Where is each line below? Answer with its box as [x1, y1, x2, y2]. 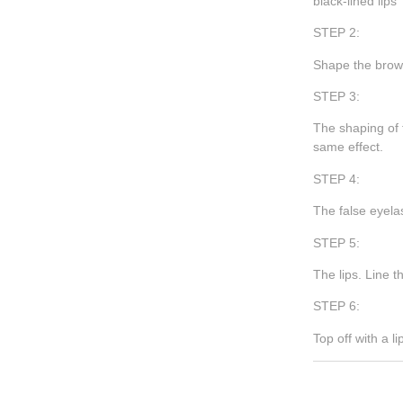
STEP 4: [313, 172, 361, 186]
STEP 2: [313, 26, 361, 40]
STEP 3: [313, 90, 361, 104]
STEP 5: [313, 236, 361, 250]
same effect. [313, 140, 388, 155]
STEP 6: [313, 300, 361, 314]
